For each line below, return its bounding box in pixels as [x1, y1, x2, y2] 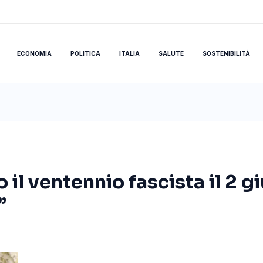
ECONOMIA [16, 50, 52, 57]
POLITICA [70, 50, 100, 57]
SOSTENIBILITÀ [202, 50, 250, 57]
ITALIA [119, 50, 140, 57]
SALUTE [158, 50, 184, 57]
